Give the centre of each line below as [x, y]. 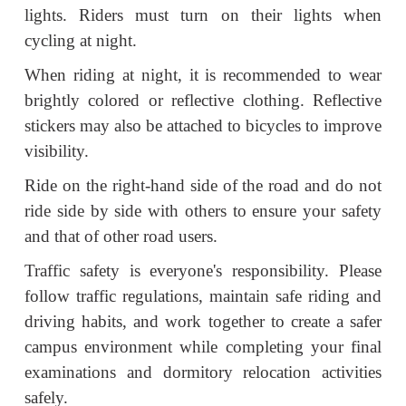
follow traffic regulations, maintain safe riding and [203, 295]
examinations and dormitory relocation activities [203, 372]
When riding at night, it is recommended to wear [203, 74]
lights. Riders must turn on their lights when [203, 14]
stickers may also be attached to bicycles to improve [203, 125]
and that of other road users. [121, 236]
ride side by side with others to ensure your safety [203, 210]
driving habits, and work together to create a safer [203, 321]
